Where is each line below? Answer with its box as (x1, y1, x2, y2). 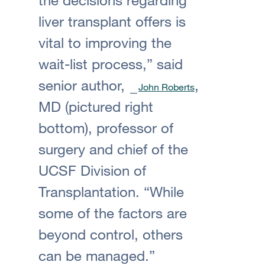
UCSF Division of (38, 161, 146, 179)
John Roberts (138, 80, 195, 93)
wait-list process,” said (38, 54, 183, 72)
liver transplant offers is (38, 12, 186, 30)
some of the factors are (38, 203, 187, 221)
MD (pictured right (38, 97, 153, 115)
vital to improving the (38, 33, 172, 51)
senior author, (38, 76, 129, 93)
